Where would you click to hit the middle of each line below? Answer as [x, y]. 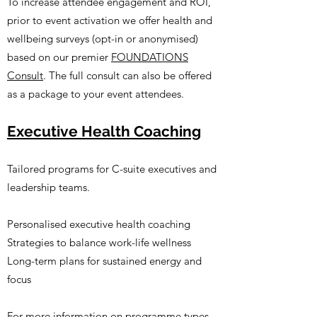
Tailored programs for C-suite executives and [112, 169]
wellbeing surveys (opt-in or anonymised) [103, 39]
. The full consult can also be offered [127, 75]
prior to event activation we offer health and [110, 20]
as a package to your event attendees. [97, 94]
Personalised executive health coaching [99, 224]
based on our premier [59, 57]
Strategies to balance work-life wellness [99, 242]
